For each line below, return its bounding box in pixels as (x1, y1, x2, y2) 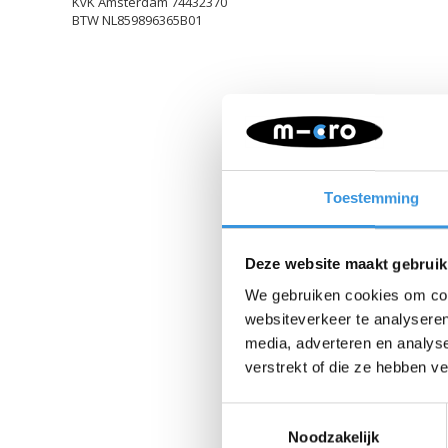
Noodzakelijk (288, 428, 380, 446)
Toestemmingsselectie (221, 405, 369, 423)
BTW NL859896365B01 (72, 10, 202, 29)
